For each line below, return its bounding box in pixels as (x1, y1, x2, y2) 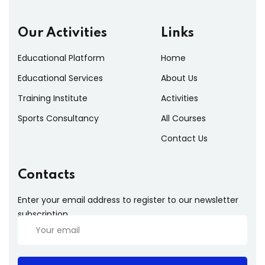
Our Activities (18, 27, 107, 40)
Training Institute (18, 92, 88, 105)
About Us (160, 72, 198, 85)
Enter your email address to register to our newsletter (18, 194, 238, 206)
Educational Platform (18, 52, 105, 64)
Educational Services (18, 72, 103, 85)
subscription (18, 208, 68, 221)
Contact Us (160, 132, 208, 145)
